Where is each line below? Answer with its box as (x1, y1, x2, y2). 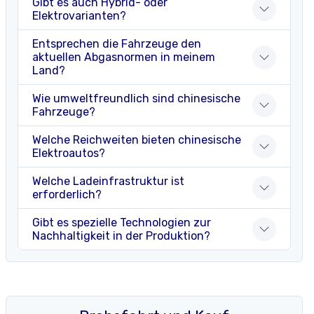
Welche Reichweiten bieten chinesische (32, 133, 241, 147)
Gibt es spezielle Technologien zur (32, 216, 211, 230)
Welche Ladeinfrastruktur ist (32, 175, 184, 189)
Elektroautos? (32, 146, 105, 161)
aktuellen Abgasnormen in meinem (32, 50, 215, 64)
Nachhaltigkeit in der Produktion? (32, 229, 210, 243)
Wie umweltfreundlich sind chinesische (32, 92, 240, 106)
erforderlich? (32, 188, 102, 202)
